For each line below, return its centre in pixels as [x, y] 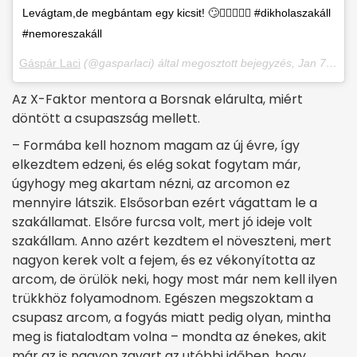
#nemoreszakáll [62, 33]
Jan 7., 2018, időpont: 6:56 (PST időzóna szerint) [312, 63]
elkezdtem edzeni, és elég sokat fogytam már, [156, 165]
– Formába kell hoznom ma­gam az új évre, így [156, 145]
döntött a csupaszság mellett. [106, 118]
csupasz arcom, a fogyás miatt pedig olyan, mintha [171, 318]
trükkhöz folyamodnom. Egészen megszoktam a [163, 298]
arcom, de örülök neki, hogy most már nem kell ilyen [175, 279]
